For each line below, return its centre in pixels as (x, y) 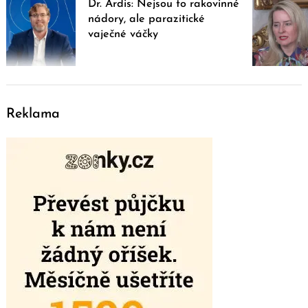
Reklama (33, 114)
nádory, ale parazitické (147, 19)
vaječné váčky (123, 34)
